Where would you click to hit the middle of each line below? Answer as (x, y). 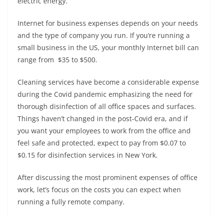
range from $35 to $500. (57, 60)
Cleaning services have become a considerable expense (108, 82)
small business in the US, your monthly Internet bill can (108, 47)
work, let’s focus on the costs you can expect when (99, 190)
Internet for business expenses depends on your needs (108, 23)
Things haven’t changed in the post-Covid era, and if (103, 118)
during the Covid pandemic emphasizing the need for (105, 94)
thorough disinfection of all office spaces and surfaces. (107, 106)
